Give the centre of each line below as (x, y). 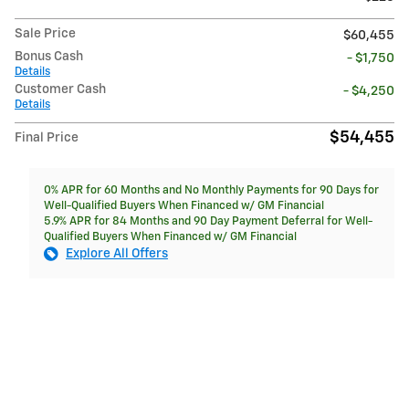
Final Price (47, 138)
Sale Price (45, 34)
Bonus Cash (49, 57)
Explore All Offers (117, 254)
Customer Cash (60, 90)
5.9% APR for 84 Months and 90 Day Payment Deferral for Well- (208, 222)
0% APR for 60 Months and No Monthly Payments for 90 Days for (211, 191)
